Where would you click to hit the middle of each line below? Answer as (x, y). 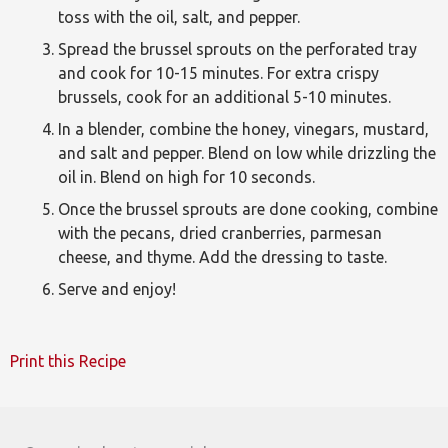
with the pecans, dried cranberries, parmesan (220, 233)
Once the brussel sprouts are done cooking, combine (248, 209)
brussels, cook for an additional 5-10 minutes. (224, 97)
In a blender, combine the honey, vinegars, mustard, (243, 129)
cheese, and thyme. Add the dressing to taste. (222, 257)
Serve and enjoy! (117, 289)
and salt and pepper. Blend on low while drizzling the (247, 153)
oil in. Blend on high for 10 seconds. (186, 177)
